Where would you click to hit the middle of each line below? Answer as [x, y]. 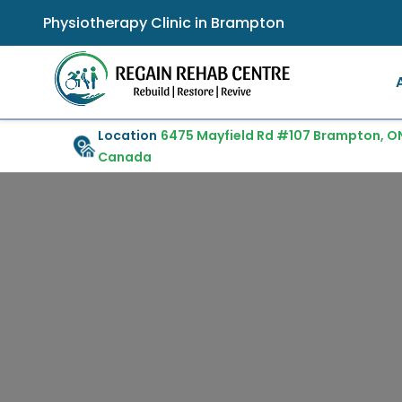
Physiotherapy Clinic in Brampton [164, 23]
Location [128, 135]
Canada [125, 157]
